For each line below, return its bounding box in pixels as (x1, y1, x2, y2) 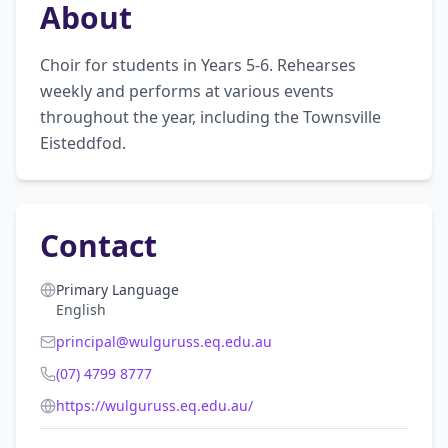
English (56, 300, 106, 319)
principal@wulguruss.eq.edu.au (56, 332, 272, 351)
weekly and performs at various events (40, 80, 334, 102)
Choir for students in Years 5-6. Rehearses (40, 54, 356, 76)
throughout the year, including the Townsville (40, 106, 381, 128)
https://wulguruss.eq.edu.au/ (56, 396, 253, 415)
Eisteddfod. (40, 132, 126, 154)
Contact (40, 225, 157, 266)
